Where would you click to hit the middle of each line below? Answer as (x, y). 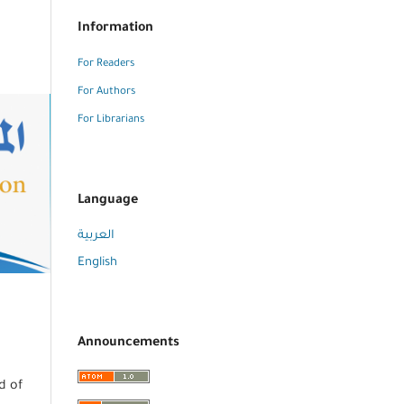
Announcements (129, 343)
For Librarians (111, 120)
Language (108, 201)
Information (115, 28)
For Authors (106, 92)
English (97, 262)
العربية (96, 235)
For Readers (106, 64)
